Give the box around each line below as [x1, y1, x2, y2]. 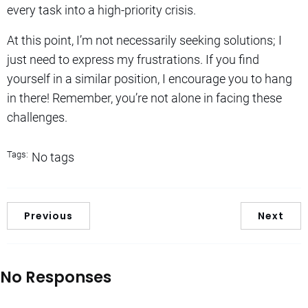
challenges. [7, 109, 67, 124]
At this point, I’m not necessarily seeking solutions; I [7, 32, 282, 47]
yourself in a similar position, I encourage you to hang [7, 71, 292, 86]
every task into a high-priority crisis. [7, 2, 196, 17]
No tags [32, 149, 74, 164]
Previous [24, 208, 73, 223]
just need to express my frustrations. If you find [7, 52, 259, 67]
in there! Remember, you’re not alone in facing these [7, 90, 282, 105]
